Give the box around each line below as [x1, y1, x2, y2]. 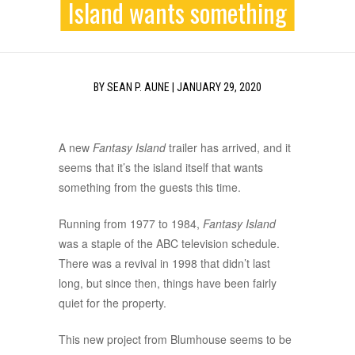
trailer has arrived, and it [166, 139, 291, 156]
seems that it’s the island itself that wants [59, 159, 263, 176]
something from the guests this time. [59, 179, 241, 196]
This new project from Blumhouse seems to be [59, 331, 292, 348]
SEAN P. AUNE [107, 81, 170, 94]
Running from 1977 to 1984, [59, 216, 203, 232]
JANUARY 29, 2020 [177, 81, 261, 94]
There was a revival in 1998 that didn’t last [59, 255, 270, 272]
